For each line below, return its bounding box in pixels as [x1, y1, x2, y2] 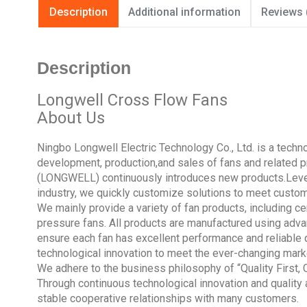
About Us [36, 108, 105, 127]
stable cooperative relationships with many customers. [36, 291, 299, 305]
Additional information [127, 5, 241, 19]
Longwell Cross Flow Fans [36, 90, 228, 110]
